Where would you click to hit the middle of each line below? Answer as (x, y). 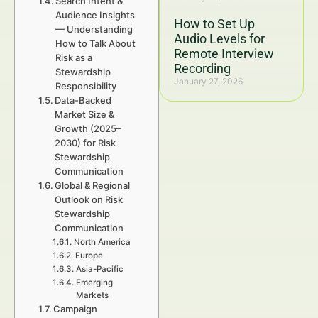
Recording (202, 68)
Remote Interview (224, 54)
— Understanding (94, 29)
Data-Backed (83, 100)
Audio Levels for (219, 39)
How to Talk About (96, 43)
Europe (89, 256)
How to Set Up (214, 24)
